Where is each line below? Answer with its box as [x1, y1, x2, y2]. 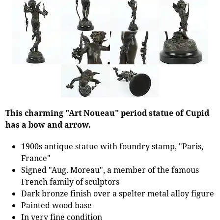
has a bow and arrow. [5, 119, 91, 130]
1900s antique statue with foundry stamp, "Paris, [21, 140, 204, 152]
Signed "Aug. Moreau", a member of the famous [21, 164, 199, 175]
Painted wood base [21, 199, 92, 211]
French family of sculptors [21, 176, 120, 187]
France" [21, 152, 51, 164]
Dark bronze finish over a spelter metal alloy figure [21, 188, 215, 199]
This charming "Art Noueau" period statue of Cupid [5, 107, 210, 118]
